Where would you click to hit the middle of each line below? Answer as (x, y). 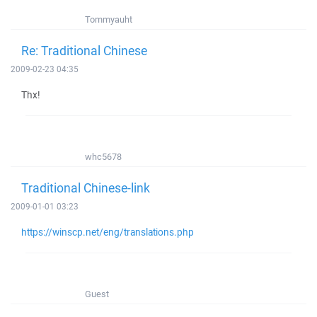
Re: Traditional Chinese (84, 50)
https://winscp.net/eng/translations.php (108, 232)
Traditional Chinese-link (86, 188)
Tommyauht (109, 19)
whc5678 (103, 157)
